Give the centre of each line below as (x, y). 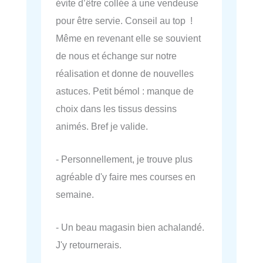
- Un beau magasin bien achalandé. (130, 227)
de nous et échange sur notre (116, 55)
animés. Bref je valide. (102, 126)
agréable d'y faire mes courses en (126, 176)
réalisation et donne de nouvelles (125, 73)
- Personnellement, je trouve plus (124, 159)
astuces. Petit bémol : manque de (125, 91)
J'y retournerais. (89, 245)
